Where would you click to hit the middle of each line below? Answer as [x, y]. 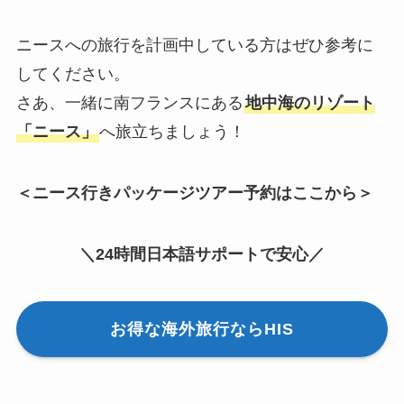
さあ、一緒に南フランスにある [129, 103]
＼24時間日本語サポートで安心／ [202, 254]
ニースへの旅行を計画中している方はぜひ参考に [194, 46]
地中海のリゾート [310, 103]
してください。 [73, 74]
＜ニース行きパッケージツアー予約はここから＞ [194, 193]
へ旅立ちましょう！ [172, 132]
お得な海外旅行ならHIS [202, 329]
